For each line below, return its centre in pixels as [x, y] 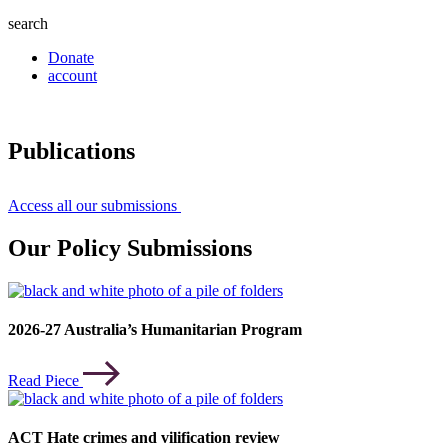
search [28, 23]
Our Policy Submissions [130, 248]
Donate [71, 57]
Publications [71, 151]
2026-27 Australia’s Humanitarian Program [155, 330]
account [72, 75]
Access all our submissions [92, 206]
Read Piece [43, 380]
